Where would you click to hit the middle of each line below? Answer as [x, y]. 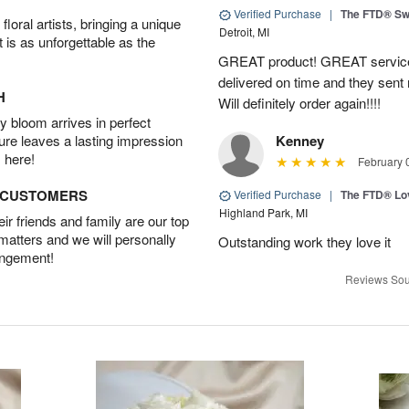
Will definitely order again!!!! [299, 103]
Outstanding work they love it [304, 241]
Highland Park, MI [263, 212]
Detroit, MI [244, 31]
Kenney [300, 141]
